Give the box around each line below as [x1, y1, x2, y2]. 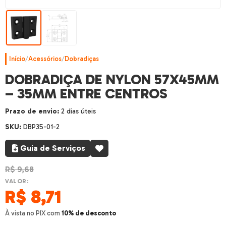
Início [9, 55, 25, 63]
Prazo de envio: [5, 107, 59, 116]
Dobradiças [65, 55, 99, 63]
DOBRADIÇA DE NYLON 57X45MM [5, 71, 219, 88]
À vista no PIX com [5, 209, 62, 217]
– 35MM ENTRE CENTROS [5, 85, 167, 102]
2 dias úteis [61, 107, 96, 116]
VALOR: [5, 178, 29, 185]
